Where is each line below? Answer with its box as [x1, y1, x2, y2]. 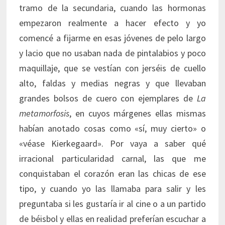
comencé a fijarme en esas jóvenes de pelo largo [19, 32, 206, 44]
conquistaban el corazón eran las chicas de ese [19, 168, 206, 180]
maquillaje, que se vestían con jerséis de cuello [19, 62, 206, 74]
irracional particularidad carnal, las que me [19, 153, 206, 165]
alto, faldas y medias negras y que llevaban [19, 77, 206, 89]
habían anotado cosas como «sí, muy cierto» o [19, 123, 206, 135]
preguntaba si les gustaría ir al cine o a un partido [19, 198, 206, 210]
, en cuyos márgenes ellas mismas [69, 107, 206, 120]
